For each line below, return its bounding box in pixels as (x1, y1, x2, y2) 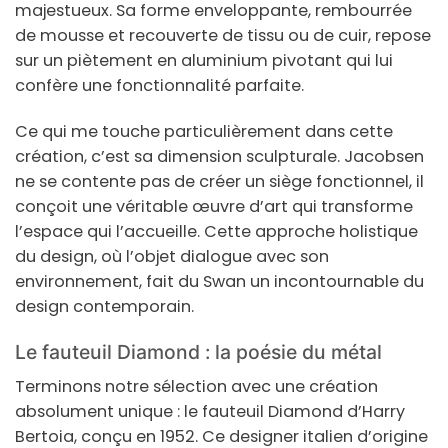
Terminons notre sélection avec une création (15, 375, 378, 399)
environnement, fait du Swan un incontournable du (15, 269, 424, 293)
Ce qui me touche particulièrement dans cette (15, 119, 393, 143)
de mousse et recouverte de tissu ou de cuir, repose (15, 23, 431, 47)
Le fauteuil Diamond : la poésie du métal (15, 339, 382, 364)
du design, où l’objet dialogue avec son (15, 244, 329, 268)
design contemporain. (15, 294, 194, 318)
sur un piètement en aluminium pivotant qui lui (15, 48, 393, 72)
